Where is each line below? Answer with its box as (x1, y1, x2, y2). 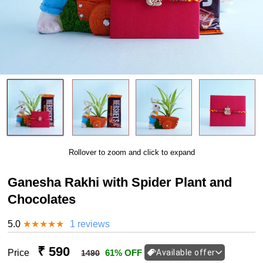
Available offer (156, 248, 215, 257)
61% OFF (105, 247, 143, 258)
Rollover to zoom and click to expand (68, 147, 195, 157)
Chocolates (8, 191, 76, 207)
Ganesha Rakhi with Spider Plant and (8, 174, 232, 190)
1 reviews (70, 218, 110, 229)
